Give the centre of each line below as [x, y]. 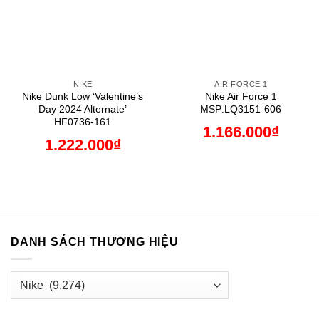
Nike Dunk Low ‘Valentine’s [83, 96]
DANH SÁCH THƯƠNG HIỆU [95, 241]
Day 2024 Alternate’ [83, 109]
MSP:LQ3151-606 [241, 109]
